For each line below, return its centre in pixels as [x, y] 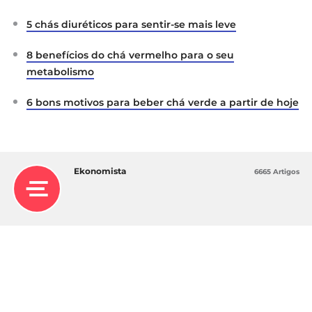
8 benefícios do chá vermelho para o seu [130, 55]
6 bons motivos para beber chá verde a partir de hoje [163, 102]
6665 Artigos [277, 171]
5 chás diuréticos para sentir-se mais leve [131, 24]
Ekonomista [100, 171]
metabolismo [60, 71]
